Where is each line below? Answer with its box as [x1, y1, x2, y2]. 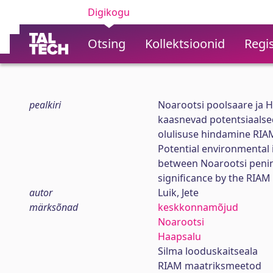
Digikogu [88, 5, 130, 19]
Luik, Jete [157, 186, 199, 199]
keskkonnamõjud [157, 200, 238, 214]
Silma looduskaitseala [157, 244, 258, 258]
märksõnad [29, 200, 78, 214]
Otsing [88, 35, 126, 52]
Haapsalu [157, 230, 201, 243]
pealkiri [29, 98, 61, 112]
